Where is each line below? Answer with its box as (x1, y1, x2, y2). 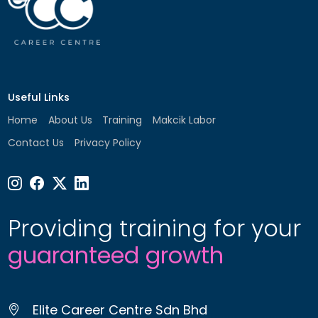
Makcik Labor (152, 113, 216, 128)
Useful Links (7, 89, 70, 104)
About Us (48, 113, 92, 128)
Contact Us (7, 136, 64, 150)
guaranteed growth (7, 239, 224, 272)
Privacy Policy (74, 136, 141, 150)
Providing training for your (7, 212, 301, 245)
